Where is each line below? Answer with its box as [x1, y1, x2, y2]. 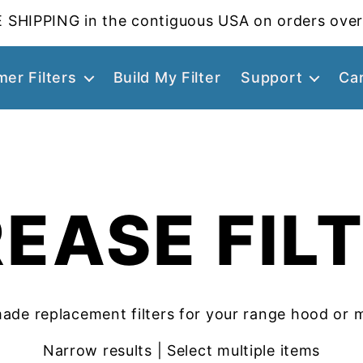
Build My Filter [113, 69, 221, 86]
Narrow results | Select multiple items [42, 341, 321, 359]
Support [241, 69, 303, 86]
